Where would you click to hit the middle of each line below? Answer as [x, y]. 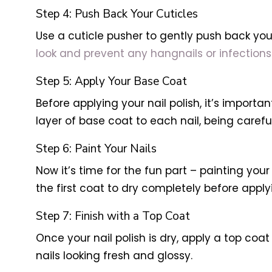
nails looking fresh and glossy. [114, 256]
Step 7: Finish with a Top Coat [113, 216]
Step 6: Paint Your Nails [96, 149]
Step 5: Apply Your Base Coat [111, 82]
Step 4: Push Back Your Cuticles [117, 14]
